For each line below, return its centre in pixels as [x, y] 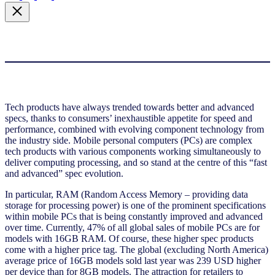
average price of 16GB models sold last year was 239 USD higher [133, 260]
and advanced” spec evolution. [68, 173]
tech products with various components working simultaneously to [133, 151]
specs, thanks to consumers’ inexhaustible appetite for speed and [129, 118]
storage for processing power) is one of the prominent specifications [135, 205]
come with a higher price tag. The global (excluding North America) [137, 249]
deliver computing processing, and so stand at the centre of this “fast [136, 162]
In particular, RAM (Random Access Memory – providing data [126, 194]
